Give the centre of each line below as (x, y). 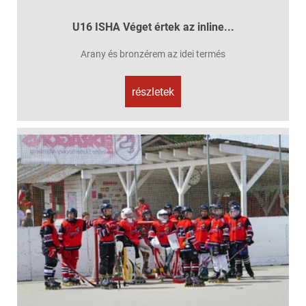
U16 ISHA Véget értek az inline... (153, 27)
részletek (153, 92)
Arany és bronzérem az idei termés (153, 54)
